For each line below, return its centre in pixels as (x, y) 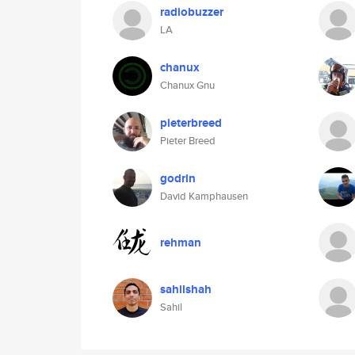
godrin (178, 178)
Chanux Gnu (187, 85)
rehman (181, 242)
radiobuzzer (192, 12)
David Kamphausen (204, 196)
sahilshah (186, 289)
